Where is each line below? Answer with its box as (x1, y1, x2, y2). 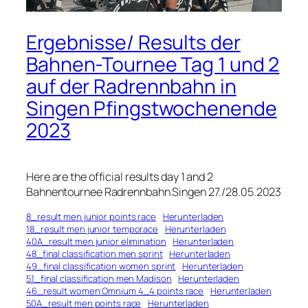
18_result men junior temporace (26, 223, 158, 236)
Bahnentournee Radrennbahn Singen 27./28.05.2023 (26, 184, 282, 200)
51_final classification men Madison (26, 272, 172, 285)
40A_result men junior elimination (26, 235, 166, 248)
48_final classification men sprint (26, 247, 163, 261)
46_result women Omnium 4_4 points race (26, 285, 204, 298)
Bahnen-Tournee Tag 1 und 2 (26, 51, 280, 78)
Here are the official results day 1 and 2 (26, 169, 213, 185)
